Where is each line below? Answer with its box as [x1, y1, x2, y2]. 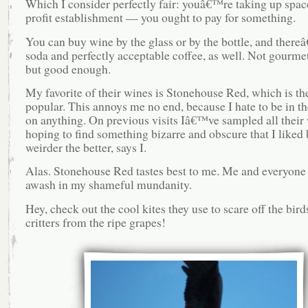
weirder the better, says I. [25, 138, 146, 155]
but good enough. [25, 60, 111, 77]
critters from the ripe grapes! [25, 213, 166, 230]
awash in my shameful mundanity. [25, 176, 192, 193]
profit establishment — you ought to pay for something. [25, 9, 296, 26]
